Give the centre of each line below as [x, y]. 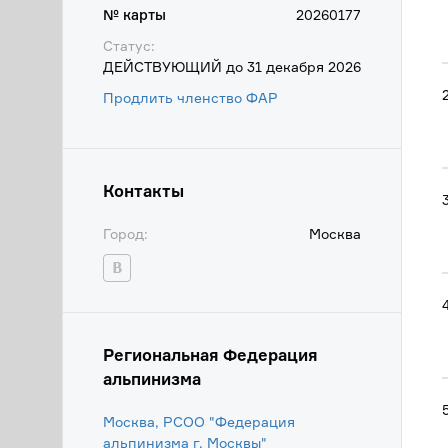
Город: [125, 233]
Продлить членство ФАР [190, 97]
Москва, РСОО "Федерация [199, 421]
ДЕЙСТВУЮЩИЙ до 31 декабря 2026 [232, 66]
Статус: [129, 45]
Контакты [143, 191]
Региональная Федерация [210, 355]
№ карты [134, 14]
